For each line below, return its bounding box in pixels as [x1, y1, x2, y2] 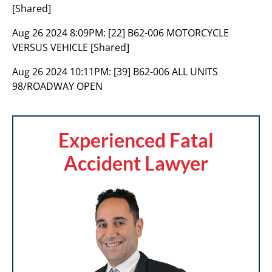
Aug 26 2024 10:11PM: [12, 65, 114, 78]
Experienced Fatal [58, 128, 214, 152]
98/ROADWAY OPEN [12, 80, 103, 93]
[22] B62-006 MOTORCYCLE [108, 26, 229, 39]
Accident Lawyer [64, 151, 208, 175]
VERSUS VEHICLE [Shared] [12, 41, 129, 54]
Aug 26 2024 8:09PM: [12, 26, 108, 39]
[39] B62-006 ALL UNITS [114, 65, 218, 78]
